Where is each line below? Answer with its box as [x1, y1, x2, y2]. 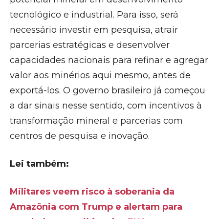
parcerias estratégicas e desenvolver [10, 40, 170, 50]
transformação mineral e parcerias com [10, 115, 183, 126]
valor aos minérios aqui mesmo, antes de [10, 70, 191, 81]
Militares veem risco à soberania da [10, 186, 175, 197]
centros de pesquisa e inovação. [10, 131, 150, 141]
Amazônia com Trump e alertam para [10, 201, 182, 212]
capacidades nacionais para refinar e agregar [10, 55, 208, 66]
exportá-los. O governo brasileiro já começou [10, 85, 205, 96]
